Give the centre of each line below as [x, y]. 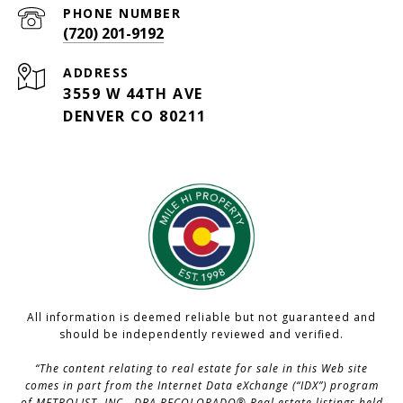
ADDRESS [96, 73]
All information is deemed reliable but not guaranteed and [201, 318]
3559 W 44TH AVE [133, 94]
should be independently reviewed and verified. [201, 335]
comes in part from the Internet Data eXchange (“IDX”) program [201, 386]
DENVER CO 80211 [135, 116]
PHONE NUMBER [122, 13]
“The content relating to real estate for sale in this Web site [201, 369]
